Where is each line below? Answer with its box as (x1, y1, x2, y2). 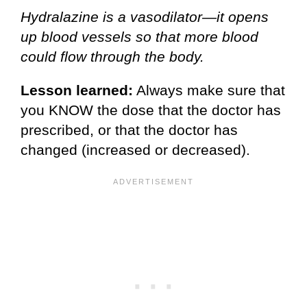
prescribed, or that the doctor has (21, 122, 238, 138)
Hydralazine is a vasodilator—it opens (21, 9, 269, 25)
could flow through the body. (21, 49, 204, 65)
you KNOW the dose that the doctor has (21, 102, 281, 119)
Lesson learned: (21, 82, 133, 99)
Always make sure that (133, 82, 285, 99)
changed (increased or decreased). (21, 142, 250, 158)
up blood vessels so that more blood (21, 29, 258, 45)
